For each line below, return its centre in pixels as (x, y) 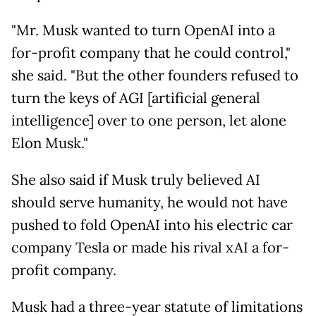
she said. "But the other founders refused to (155, 76)
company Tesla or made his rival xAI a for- (150, 248)
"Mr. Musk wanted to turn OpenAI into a (143, 31)
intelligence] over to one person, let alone (149, 121)
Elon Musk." (50, 144)
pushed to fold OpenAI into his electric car (152, 225)
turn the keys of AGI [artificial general (136, 98)
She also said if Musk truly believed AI (136, 180)
